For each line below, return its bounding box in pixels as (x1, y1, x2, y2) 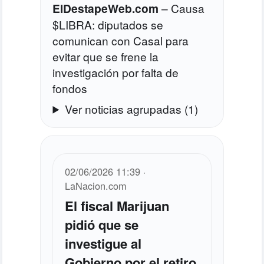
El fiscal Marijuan (65, 196, 170, 215)
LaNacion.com (65, 178, 127, 193)
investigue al (65, 233, 142, 253)
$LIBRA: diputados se (52, 16, 164, 32)
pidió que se (65, 214, 139, 234)
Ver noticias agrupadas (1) (64, 100, 198, 117)
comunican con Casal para (52, 32, 189, 48)
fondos (52, 80, 88, 96)
